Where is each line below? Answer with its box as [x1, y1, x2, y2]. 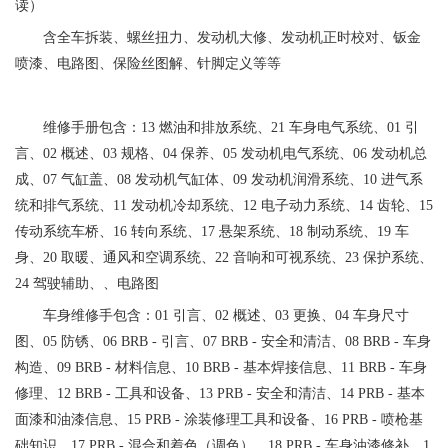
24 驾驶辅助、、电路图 [15, 276, 159, 291]
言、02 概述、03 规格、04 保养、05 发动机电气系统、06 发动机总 [15, 146, 427, 161]
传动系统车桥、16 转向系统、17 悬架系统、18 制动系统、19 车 [15, 224, 409, 239]
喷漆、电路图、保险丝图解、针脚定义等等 [15, 56, 281, 71]
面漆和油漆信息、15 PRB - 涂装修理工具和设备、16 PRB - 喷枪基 [15, 412, 423, 427]
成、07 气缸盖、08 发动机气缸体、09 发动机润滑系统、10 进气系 [15, 172, 423, 187]
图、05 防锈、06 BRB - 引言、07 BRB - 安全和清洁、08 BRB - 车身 [15, 334, 431, 349]
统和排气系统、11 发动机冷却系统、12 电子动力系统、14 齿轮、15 [15, 198, 433, 213]
